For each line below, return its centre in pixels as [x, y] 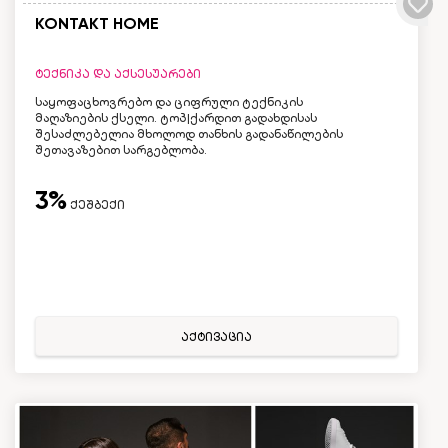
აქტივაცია [216, 336]
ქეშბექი [96, 204]
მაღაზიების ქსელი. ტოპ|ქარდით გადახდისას [176, 117]
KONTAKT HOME [97, 23]
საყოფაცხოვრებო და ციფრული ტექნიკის [169, 101]
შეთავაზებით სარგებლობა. [121, 149]
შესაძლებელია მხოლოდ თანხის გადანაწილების [189, 133]
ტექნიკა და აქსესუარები [118, 73]
